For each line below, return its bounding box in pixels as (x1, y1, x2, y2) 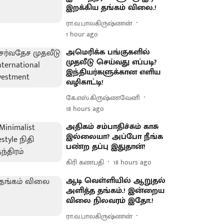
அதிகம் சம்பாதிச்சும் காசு (66, 120, 159, 133)
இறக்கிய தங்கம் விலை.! (66, 1, 157, 14)
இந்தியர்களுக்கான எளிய (66, 65, 161, 79)
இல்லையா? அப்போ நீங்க (66, 130, 163, 143)
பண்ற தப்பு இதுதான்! (66, 140, 146, 153)
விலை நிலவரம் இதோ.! (66, 194, 154, 207)
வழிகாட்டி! (66, 75, 104, 89)
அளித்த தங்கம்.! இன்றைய (66, 184, 165, 197)
